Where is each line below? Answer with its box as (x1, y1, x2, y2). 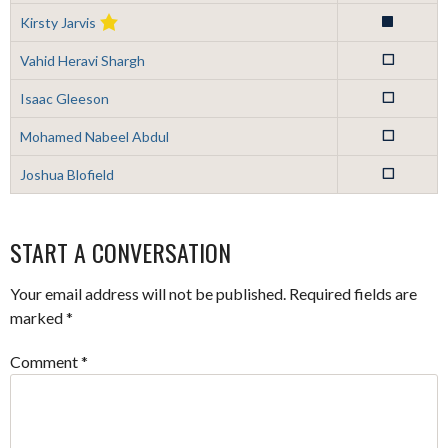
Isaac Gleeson (19, 89, 109, 107)
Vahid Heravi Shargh (19, 51, 145, 69)
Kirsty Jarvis (19, 13, 96, 31)
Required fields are (289, 283, 417, 303)
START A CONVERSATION (10, 233, 231, 270)
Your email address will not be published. (10, 283, 286, 303)
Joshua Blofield (19, 165, 114, 183)
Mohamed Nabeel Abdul (19, 127, 169, 145)
